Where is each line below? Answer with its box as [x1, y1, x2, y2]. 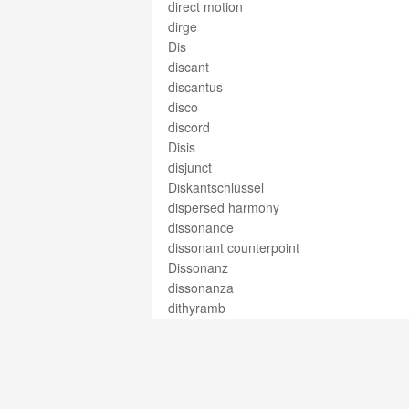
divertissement [168, 379, 252, 397]
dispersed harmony [168, 198, 279, 216]
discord [168, 118, 210, 136]
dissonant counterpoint [168, 238, 299, 257]
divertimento [168, 359, 239, 377]
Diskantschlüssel [168, 178, 264, 196]
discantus [168, 78, 223, 96]
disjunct [168, 158, 212, 176]
